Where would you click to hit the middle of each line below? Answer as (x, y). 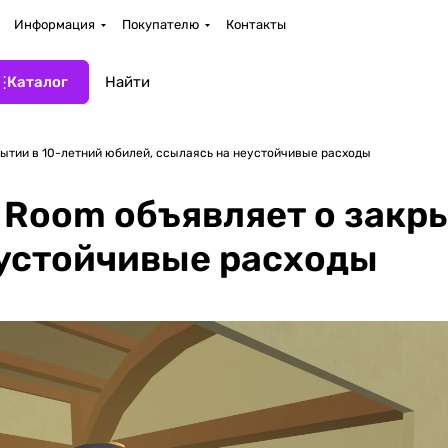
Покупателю (160, 24)
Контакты (256, 24)
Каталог (37, 82)
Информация (54, 24)
